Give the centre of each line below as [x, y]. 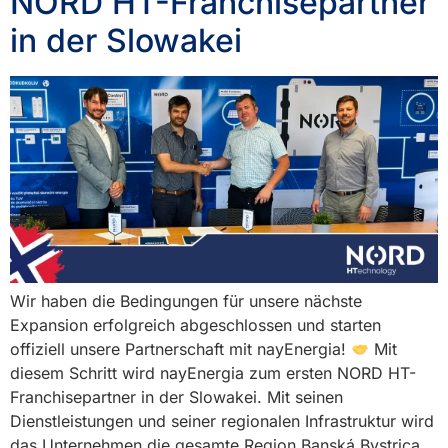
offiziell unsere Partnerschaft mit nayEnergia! [180, 349]
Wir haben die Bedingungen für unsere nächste [186, 301]
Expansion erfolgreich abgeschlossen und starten [195, 325]
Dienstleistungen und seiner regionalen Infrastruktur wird [222, 421]
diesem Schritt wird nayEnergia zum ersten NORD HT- [213, 373]
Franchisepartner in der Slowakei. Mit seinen [176, 397]
